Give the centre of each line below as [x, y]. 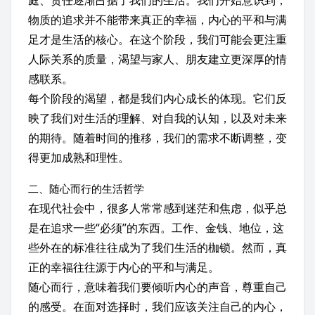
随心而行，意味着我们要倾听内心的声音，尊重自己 [157, 287]
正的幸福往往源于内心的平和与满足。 [124, 267]
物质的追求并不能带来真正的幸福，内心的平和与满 [157, 20]
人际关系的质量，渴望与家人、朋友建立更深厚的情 [157, 59]
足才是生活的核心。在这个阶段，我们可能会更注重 [157, 39]
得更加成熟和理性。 [79, 157]
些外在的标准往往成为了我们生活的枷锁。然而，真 [157, 247]
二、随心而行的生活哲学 [86, 188]
